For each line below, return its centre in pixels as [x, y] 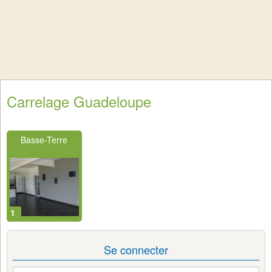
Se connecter [136, 249]
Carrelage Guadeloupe [79, 101]
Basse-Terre [44, 140]
